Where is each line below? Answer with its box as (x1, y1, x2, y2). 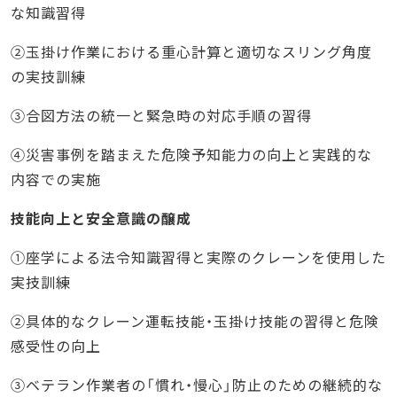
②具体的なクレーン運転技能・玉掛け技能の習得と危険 (11, 310, 379, 332)
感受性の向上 (11, 335, 101, 357)
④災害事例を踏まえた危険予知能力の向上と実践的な (11, 144, 372, 166)
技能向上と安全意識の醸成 (11, 207, 191, 230)
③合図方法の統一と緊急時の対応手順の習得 (11, 105, 312, 127)
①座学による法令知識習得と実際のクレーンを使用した (11, 246, 386, 269)
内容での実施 (11, 168, 101, 191)
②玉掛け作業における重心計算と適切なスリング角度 (11, 41, 372, 63)
